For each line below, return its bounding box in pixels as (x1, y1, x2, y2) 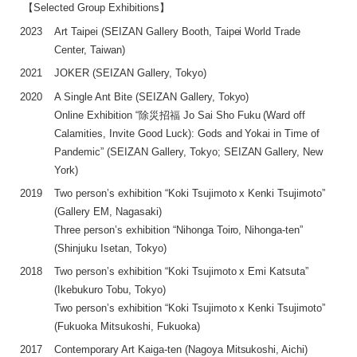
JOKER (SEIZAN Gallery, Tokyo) (54, 67, 206, 80)
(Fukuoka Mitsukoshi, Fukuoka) (54, 320, 200, 333)
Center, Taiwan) (54, 44, 125, 57)
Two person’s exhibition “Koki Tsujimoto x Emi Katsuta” (54, 265, 309, 278)
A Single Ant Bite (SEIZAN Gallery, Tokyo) (54, 91, 249, 104)
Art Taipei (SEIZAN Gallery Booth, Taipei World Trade (54, 25, 301, 38)
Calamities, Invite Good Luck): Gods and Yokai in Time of (54, 127, 320, 140)
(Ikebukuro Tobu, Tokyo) (54, 284, 166, 296)
